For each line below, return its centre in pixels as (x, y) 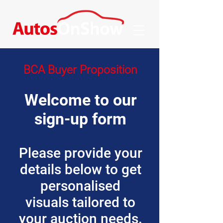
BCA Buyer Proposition (80, 70)
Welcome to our (80, 100)
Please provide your (80, 153)
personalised (80, 186)
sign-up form (80, 119)
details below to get (80, 169)
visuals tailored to (80, 202)
